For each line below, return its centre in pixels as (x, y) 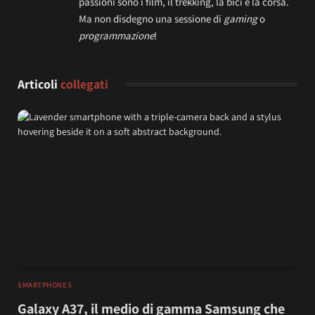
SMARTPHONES (45, 284)
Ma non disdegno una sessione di (151, 18)
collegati (84, 84)
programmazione (116, 35)
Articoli (39, 84)
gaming (240, 18)
